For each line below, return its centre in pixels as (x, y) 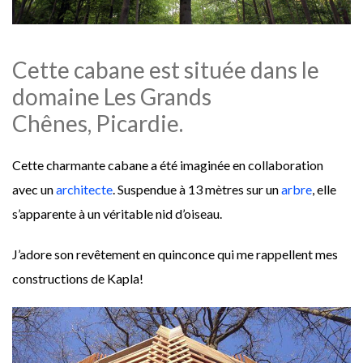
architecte (84, 190)
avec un (34, 190)
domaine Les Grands (112, 97)
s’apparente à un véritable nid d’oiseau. (117, 214)
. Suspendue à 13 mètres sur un (197, 190)
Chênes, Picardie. (98, 124)
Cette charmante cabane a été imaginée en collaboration (168, 165)
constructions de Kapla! (78, 279)
